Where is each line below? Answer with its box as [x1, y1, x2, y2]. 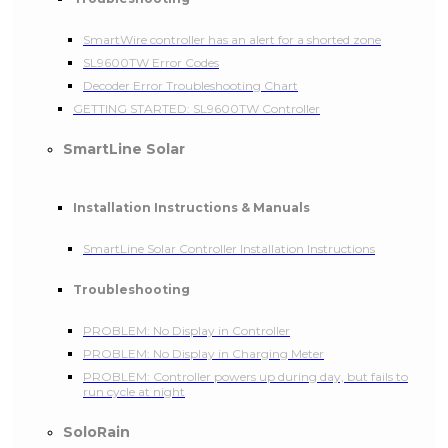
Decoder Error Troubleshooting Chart [83, 78, 298, 94]
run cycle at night [83, 384, 185, 400]
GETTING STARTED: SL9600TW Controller [73, 101, 320, 117]
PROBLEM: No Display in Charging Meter [83, 346, 324, 362]
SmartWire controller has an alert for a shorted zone [83, 32, 381, 48]
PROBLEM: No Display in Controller [83, 323, 290, 339]
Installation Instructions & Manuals [73, 200, 310, 216]
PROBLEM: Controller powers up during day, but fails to [83, 369, 408, 385]
